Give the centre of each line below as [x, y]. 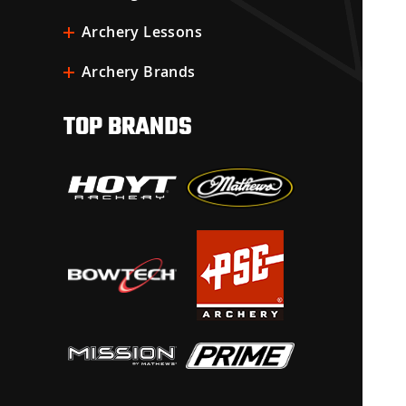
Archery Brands [139, 72]
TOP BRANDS [128, 126]
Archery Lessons [142, 32]
